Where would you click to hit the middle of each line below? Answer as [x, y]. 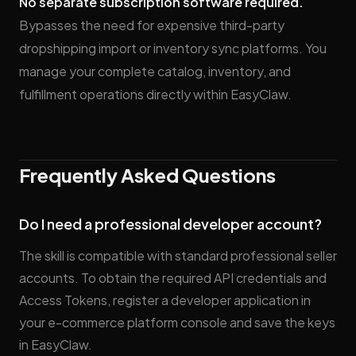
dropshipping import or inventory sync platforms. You [173, 48]
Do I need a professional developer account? [170, 224]
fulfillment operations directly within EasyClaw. [155, 94]
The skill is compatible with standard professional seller [178, 255]
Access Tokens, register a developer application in [165, 300]
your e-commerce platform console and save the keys [177, 322]
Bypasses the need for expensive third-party [152, 25]
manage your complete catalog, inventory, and [155, 71]
